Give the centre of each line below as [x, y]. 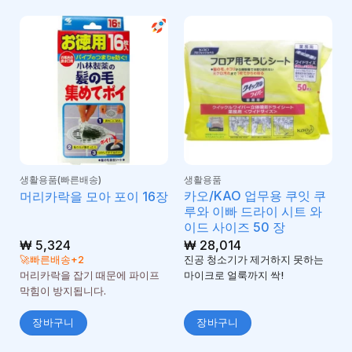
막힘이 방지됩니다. [62, 291]
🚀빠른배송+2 [51, 260]
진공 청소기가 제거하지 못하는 [253, 260]
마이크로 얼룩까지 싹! [233, 276]
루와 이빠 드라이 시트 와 [253, 212]
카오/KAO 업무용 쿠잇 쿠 [255, 196]
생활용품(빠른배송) [60, 180]
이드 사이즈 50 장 [234, 227]
